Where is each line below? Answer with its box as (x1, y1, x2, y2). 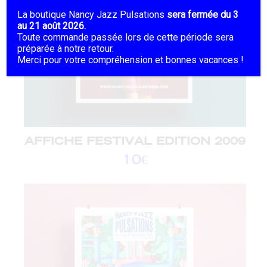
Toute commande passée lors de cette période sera (17, 31, 234, 43)
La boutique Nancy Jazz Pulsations (17, 8, 167, 20)
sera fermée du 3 (167, 8, 239, 20)
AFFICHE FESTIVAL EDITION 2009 (24, 134, 246, 147)
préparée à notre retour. (17, 42, 114, 54)
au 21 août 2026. (17, 20, 86, 32)
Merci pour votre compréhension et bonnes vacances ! (17, 54, 244, 66)
